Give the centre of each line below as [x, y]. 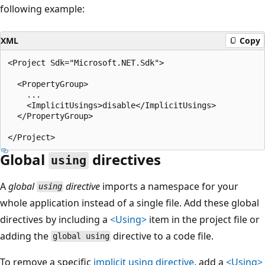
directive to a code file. [162, 236]
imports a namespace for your [169, 186]
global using [81, 236]
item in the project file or [203, 219]
